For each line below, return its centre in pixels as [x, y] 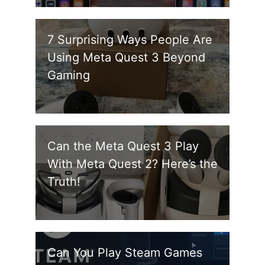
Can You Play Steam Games [125, 253]
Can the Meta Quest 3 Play [123, 146]
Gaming [69, 75]
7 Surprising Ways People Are [130, 40]
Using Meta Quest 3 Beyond [126, 57]
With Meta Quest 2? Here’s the [132, 164]
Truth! [64, 182]
